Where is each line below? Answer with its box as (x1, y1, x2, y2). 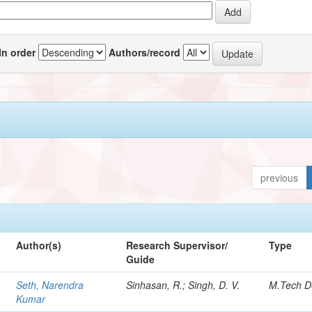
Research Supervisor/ (126, 237, 228, 252)
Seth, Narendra (16, 277, 84, 292)
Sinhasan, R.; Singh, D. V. (126, 277, 240, 292)
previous (260, 170, 299, 185)
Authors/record (109, 45, 181, 59)
